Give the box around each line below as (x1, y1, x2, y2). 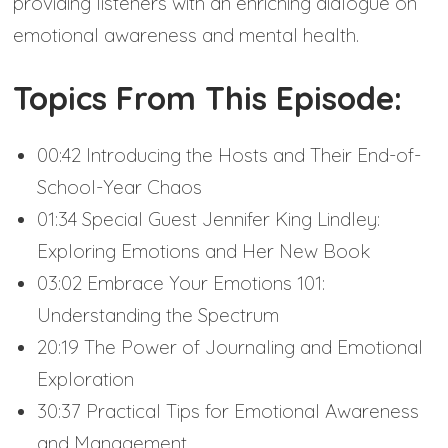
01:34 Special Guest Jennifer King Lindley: (37, 207, 381, 232)
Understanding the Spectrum (37, 303, 280, 328)
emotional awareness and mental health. (13, 23, 360, 48)
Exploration (37, 367, 135, 392)
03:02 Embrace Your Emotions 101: (37, 271, 326, 296)
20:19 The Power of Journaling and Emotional (37, 335, 424, 360)
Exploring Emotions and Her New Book (37, 239, 371, 264)
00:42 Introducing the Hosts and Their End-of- (37, 143, 422, 168)
